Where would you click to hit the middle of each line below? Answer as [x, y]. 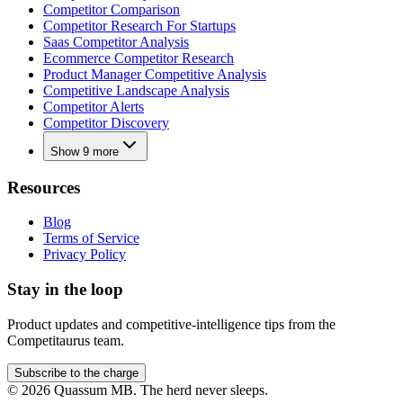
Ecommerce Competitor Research [139, 58]
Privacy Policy [85, 255]
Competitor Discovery [106, 122]
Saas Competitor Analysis [116, 41]
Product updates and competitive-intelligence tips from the [171, 324]
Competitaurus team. [66, 340]
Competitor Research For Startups [139, 25]
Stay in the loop [65, 290]
